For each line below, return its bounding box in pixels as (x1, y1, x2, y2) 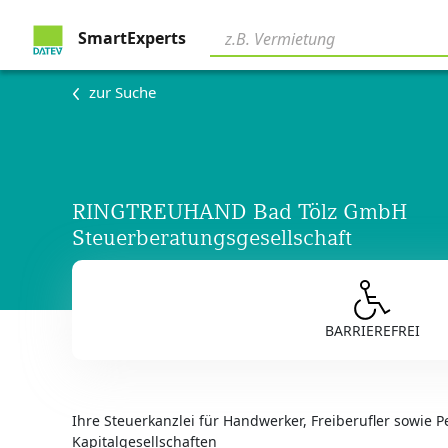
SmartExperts (74, 27, 186, 50)
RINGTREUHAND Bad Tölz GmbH (72, 199, 407, 225)
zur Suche (89, 82, 156, 103)
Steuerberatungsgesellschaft (72, 225, 352, 251)
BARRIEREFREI (324, 320, 420, 340)
